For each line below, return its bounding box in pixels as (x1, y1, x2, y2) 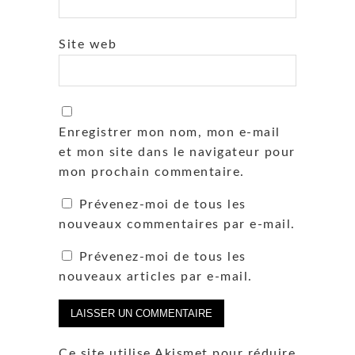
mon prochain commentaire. (59, 165, 245, 178)
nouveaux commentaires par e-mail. (59, 217, 296, 231)
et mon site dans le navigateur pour (59, 145, 296, 158)
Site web (59, 37, 116, 51)
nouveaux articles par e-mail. (59, 269, 253, 283)
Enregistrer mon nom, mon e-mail (59, 125, 281, 139)
